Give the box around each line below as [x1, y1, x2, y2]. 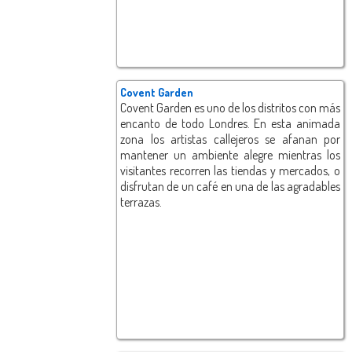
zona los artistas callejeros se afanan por [120, 131, 340, 148]
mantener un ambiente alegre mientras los [120, 147, 340, 163]
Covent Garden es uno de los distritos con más [120, 100, 340, 116]
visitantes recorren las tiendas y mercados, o [120, 163, 340, 179]
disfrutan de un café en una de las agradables [120, 178, 340, 195]
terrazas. [120, 194, 162, 211]
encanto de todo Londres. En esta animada [120, 115, 340, 132]
